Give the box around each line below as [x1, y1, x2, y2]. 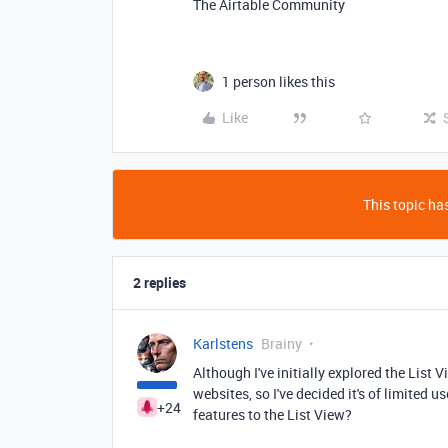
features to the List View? [193, 405, 352, 424]
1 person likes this [222, 72, 335, 91]
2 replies [133, 273, 186, 292]
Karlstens [193, 334, 253, 353]
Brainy [261, 334, 302, 353]
